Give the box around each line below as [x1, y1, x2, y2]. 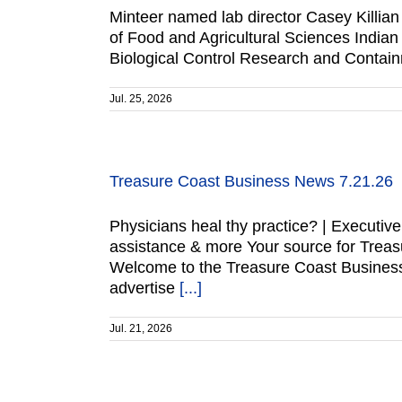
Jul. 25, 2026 [109, 92, 172, 105]
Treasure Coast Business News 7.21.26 [109, 172, 393, 190]
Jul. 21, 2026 [109, 322, 172, 335]
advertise [109, 279, 179, 297]
